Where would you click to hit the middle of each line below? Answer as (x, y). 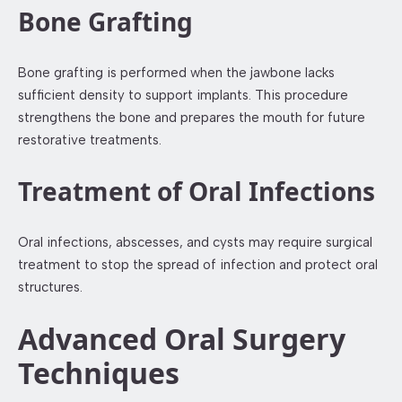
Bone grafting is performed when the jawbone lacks (176, 72)
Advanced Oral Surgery (182, 339)
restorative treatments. (90, 140)
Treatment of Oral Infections (197, 191)
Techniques (99, 373)
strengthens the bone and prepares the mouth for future (192, 117)
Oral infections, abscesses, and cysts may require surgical (195, 242)
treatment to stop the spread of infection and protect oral (198, 264)
